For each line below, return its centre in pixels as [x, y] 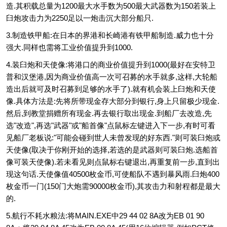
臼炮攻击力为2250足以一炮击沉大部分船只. [80, 18]
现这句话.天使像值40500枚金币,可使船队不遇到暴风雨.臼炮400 [113, 174]
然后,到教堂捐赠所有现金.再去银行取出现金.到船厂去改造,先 [109, 113]
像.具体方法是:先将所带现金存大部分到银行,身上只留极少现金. [113, 101]
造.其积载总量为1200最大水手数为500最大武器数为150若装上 [111, 6]
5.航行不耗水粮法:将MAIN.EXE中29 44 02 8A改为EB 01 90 [105, 216]
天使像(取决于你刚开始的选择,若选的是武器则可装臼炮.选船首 [112, 150]
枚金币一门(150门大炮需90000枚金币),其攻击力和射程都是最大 [113, 186]
